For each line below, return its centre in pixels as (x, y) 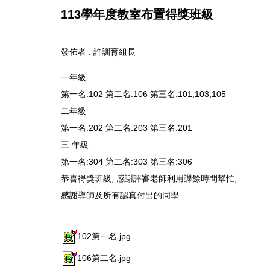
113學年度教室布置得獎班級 (137, 14)
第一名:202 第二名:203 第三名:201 (127, 127)
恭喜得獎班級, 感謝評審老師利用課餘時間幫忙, (149, 178)
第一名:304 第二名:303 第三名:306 (127, 161)
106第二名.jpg (104, 258)
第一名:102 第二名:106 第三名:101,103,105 (143, 94)
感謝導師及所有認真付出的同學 (120, 195)
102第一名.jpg (104, 236)
